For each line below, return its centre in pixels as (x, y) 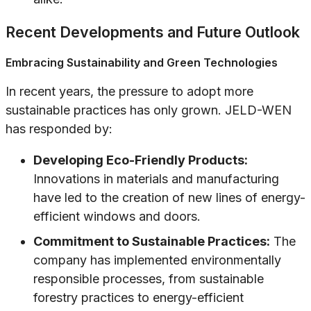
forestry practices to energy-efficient (138, 298)
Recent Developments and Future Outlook (153, 32)
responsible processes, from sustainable (149, 279)
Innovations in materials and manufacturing (156, 179)
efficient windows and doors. (117, 217)
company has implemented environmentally (157, 260)
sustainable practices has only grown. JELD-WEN (149, 110)
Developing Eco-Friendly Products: (141, 160)
